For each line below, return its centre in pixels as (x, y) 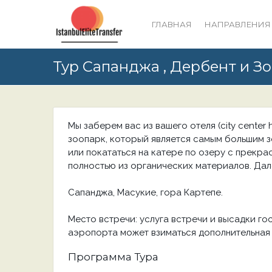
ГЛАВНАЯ (172, 24)
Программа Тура (113, 257)
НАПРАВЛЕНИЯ (238, 24)
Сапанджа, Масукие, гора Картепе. (145, 192)
